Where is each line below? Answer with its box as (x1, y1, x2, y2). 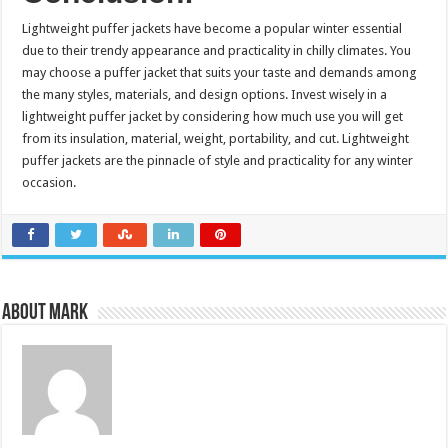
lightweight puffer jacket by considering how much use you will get (22, 108, 404, 124)
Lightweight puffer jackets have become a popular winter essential (22, 20, 403, 36)
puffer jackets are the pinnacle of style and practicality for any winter (22, 152, 414, 168)
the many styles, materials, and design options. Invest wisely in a (22, 86, 388, 102)
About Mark (2, 301, 89, 325)
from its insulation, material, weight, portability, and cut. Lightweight (22, 130, 410, 146)
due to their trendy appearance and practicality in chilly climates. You (22, 42, 412, 58)
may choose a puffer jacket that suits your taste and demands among (22, 64, 418, 80)
